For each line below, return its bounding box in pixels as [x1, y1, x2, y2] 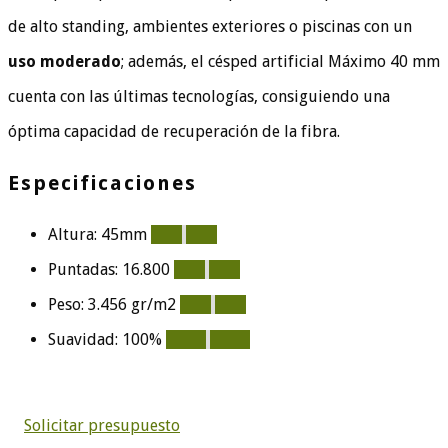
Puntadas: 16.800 [48, 260, 170, 280]
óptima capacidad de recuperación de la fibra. [8, 122, 340, 142]
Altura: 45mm [48, 225, 147, 245]
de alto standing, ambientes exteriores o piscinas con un [8, 17, 412, 37]
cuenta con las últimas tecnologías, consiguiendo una [8, 87, 390, 107]
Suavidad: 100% [48, 330, 162, 350]
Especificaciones [8, 171, 197, 196]
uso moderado [8, 52, 121, 72]
